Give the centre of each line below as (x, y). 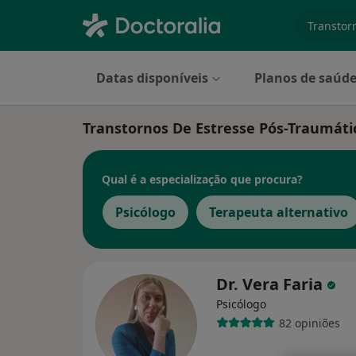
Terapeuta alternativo (279, 212)
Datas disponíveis (152, 78)
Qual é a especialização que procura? (202, 179)
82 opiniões (309, 323)
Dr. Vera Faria (271, 284)
